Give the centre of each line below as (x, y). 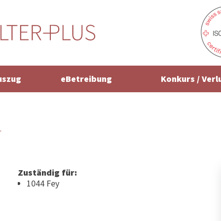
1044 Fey (43, 184)
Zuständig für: (47, 173)
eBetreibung (86, 79)
